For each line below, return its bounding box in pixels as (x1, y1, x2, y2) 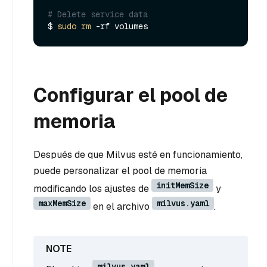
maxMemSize (38, 197, 86, 209)
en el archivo (91, 200, 152, 213)
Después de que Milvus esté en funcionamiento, (33, 148, 243, 161)
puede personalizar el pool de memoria (33, 164, 207, 177)
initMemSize (156, 179, 209, 191)
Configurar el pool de (33, 82, 228, 107)
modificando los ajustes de (33, 182, 151, 195)
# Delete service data (48, 8, 148, 20)
